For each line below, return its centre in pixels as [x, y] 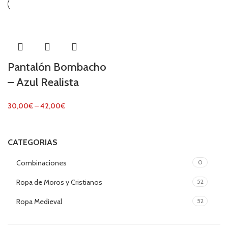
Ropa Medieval [39, 202]
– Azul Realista [43, 82]
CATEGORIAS [33, 142]
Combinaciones [41, 163]
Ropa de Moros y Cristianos [59, 182]
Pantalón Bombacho [57, 67]
